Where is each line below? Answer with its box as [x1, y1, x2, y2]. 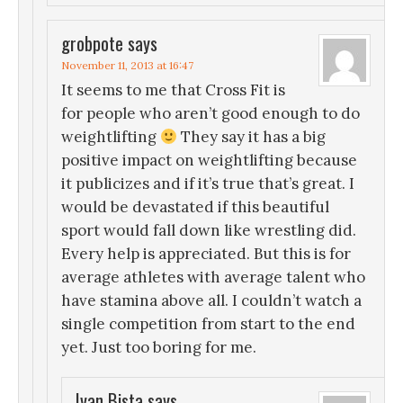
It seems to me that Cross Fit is [61, 80, 285, 101]
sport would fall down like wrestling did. [61, 220, 356, 241]
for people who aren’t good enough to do [61, 103, 360, 124]
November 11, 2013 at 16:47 [61, 58, 193, 73]
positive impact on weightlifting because [61, 150, 357, 171]
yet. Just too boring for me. [61, 337, 256, 358]
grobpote [61, 30, 123, 58]
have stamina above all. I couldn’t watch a [61, 291, 362, 311]
